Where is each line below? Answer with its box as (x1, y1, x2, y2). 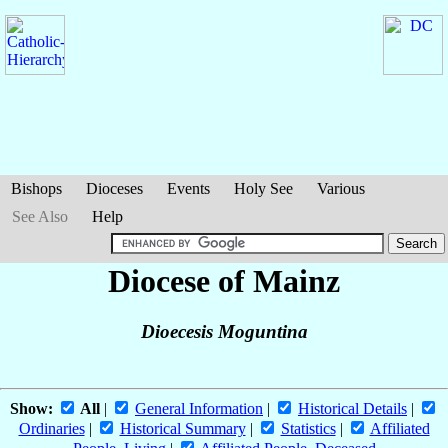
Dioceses (86, 180, 143, 197)
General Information (135, 400, 263, 418)
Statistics (280, 420, 336, 438)
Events (167, 180, 210, 197)
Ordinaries (18, 420, 85, 438)
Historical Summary (119, 420, 246, 438)
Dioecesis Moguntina (140, 321, 308, 343)
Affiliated (369, 420, 430, 438)
